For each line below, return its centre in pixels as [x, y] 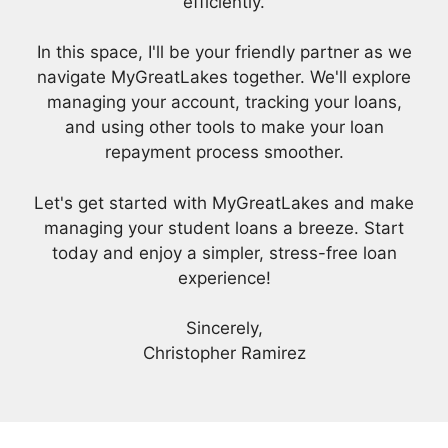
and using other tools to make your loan [224, 127]
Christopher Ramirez [224, 353]
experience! [224, 277]
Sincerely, [224, 328]
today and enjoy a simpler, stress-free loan [224, 252]
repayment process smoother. [224, 152]
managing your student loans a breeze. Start [224, 227]
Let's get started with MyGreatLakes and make [224, 202]
